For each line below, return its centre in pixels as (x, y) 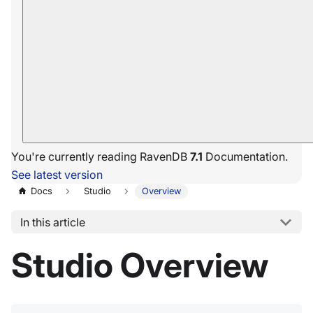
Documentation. (245, 156)
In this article (52, 222)
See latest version (57, 175)
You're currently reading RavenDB (101, 156)
